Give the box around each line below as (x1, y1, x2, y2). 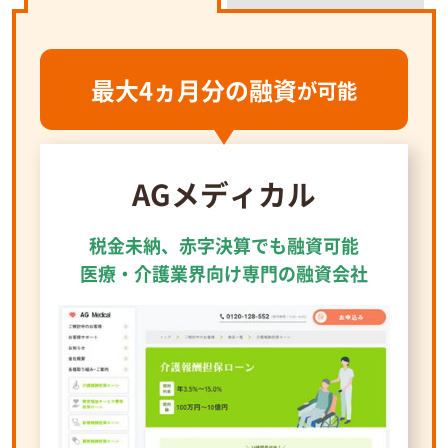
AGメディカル (132, 173, 316, 215)
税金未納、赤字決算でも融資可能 (89, 232, 359, 259)
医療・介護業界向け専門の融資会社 (80, 260, 368, 287)
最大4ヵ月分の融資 (91, 72, 297, 108)
